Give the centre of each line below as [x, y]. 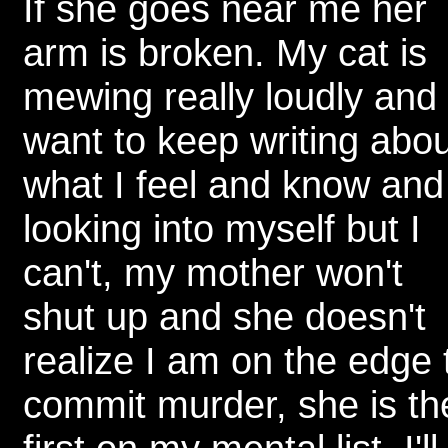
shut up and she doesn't [224, 316]
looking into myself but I [222, 228]
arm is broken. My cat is [225, 52]
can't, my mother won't [213, 272]
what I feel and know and [233, 184]
